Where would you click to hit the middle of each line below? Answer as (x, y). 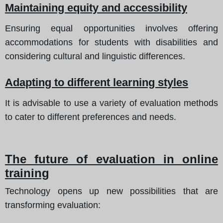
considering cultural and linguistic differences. (95, 56)
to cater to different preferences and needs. (91, 117)
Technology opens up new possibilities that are (111, 191)
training (27, 173)
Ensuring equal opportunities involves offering (111, 28)
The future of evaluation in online (111, 159)
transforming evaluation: (53, 205)
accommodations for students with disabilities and (111, 42)
